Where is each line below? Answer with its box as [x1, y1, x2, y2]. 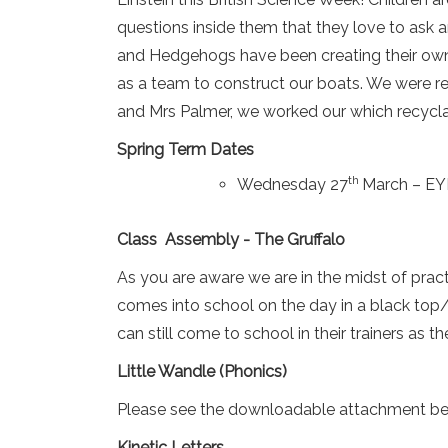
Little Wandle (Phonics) [117, 362, 287, 381]
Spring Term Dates [117, 140, 254, 159]
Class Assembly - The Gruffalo [117, 230, 349, 249]
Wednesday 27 [237, 175, 348, 194]
